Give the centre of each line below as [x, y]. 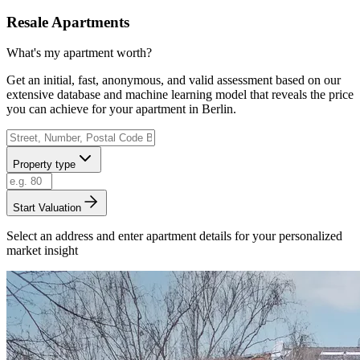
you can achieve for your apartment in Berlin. [121, 109]
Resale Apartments [68, 22]
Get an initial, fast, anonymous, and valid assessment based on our [174, 80]
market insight [42, 251]
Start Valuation [47, 208]
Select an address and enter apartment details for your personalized [174, 236]
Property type [44, 165]
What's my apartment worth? [79, 53]
